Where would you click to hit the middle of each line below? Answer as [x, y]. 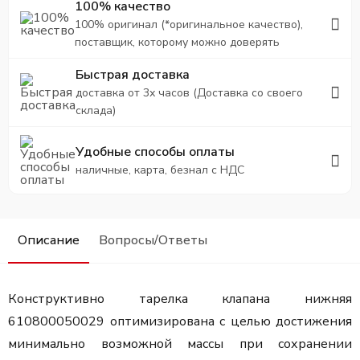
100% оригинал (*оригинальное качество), [189, 25]
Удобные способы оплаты [155, 151]
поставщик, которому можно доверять [177, 43]
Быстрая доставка [133, 75]
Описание [49, 240]
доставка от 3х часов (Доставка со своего [189, 93]
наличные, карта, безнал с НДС [160, 170]
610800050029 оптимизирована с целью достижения [180, 321]
